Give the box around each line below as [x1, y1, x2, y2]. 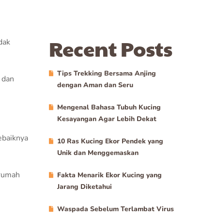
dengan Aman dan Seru [57, 80, 133, 90]
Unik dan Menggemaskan [57, 148, 139, 157]
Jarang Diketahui [57, 182, 112, 191]
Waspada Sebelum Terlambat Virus [57, 204, 174, 214]
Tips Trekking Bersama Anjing [57, 69, 156, 78]
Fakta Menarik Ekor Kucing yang [57, 170, 162, 180]
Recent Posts [49, 34, 172, 62]
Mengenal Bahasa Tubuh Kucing [57, 103, 161, 112]
